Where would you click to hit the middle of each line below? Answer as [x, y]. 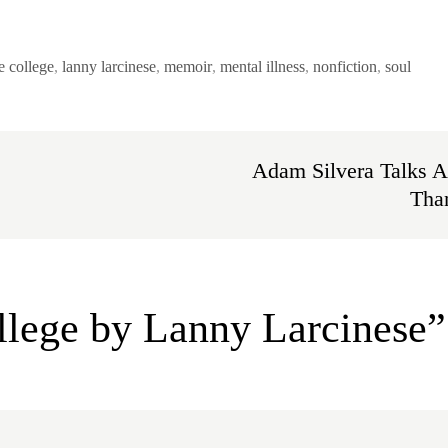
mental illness [262, 66]
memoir [188, 66]
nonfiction [345, 66]
